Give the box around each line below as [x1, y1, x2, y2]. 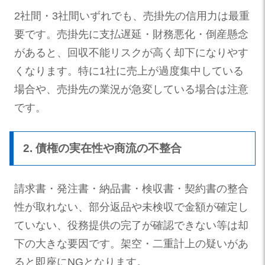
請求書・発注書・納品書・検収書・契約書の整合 [14, 182, 248, 195]
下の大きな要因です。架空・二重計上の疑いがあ [14, 237, 248, 250]
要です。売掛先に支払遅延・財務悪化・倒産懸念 [14, 28, 248, 40]
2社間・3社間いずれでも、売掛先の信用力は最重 [14, 9, 250, 22]
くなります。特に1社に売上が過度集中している [14, 64, 244, 77]
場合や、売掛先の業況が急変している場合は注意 [14, 83, 248, 95]
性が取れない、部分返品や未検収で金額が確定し [14, 201, 248, 213]
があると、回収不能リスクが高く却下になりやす [14, 46, 248, 59]
